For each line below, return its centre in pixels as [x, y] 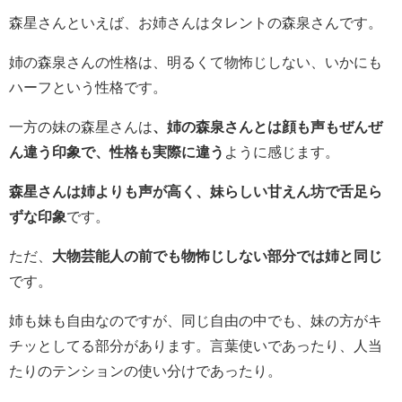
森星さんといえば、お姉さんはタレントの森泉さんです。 [196, 22]
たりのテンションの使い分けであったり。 [145, 370]
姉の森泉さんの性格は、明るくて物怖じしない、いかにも [196, 61]
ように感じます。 [282, 151]
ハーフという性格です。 [88, 87]
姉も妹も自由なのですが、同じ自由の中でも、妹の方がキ [196, 320]
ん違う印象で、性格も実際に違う [117, 151]
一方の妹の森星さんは [81, 126]
